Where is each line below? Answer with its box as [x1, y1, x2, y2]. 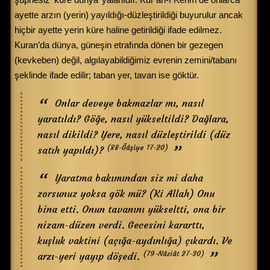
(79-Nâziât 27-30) [143, 249, 204, 259]
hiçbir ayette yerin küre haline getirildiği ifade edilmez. [14, 25, 222, 36]
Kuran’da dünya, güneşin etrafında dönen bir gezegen [14, 40, 223, 51]
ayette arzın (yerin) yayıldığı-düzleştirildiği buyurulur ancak [14, 10, 243, 20]
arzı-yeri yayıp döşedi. [37, 250, 143, 263]
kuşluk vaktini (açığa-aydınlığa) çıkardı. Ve [37, 234, 232, 247]
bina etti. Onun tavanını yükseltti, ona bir [37, 203, 225, 216]
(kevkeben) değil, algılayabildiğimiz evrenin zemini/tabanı [14, 55, 237, 66]
